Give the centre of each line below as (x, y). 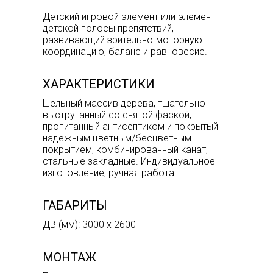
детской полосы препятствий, (108, 28)
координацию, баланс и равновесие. (125, 51)
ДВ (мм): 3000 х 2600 (89, 224)
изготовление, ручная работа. (110, 172)
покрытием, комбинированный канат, (125, 149)
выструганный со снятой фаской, (117, 115)
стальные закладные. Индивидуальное (129, 161)
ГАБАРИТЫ (75, 205)
